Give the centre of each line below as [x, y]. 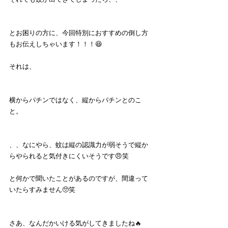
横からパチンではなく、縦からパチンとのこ [75, 100]
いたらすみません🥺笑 [42, 190]
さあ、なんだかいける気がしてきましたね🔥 [75, 223]
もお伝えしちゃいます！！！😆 [56, 44]
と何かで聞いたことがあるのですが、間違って [79, 178]
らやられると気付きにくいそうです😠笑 [69, 156]
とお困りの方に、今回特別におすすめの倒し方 [79, 33]
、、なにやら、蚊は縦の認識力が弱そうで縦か [79, 145]
